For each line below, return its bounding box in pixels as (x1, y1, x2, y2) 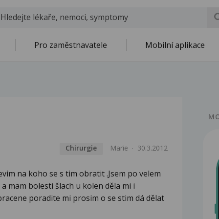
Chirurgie (66, 143, 97, 153)
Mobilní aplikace (145, 40, 205, 50)
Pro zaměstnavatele (34, 40, 107, 50)
